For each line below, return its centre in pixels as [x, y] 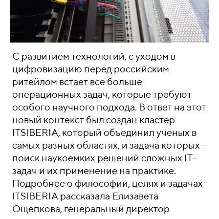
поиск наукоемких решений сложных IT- [104, 158]
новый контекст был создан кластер [94, 120]
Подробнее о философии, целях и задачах [108, 183]
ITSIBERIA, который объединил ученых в [104, 132]
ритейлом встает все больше [77, 81]
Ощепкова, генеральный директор [91, 208]
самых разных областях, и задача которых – [109, 145]
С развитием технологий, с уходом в [94, 56]
